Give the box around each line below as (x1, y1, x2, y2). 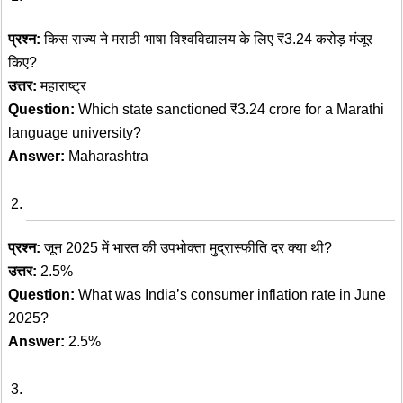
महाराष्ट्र (37, 78, 86, 94)
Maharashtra (65, 148, 148, 165)
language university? (8, 125, 141, 141)
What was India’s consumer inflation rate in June (75, 287, 386, 302)
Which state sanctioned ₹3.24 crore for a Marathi (75, 102, 384, 118)
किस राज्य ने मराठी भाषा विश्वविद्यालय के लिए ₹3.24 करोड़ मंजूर (40, 31, 372, 48)
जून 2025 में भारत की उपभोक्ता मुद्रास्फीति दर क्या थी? (40, 240, 332, 255)
